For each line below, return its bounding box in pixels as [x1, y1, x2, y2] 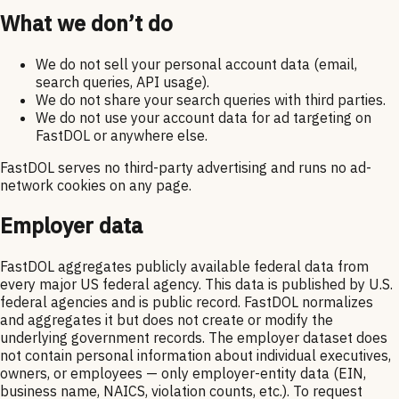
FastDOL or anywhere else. [36, 126, 208, 144]
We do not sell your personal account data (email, [36, 54, 357, 73]
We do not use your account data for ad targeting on [36, 108, 371, 126]
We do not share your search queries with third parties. [36, 90, 386, 109]
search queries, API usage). [36, 72, 209, 91]
